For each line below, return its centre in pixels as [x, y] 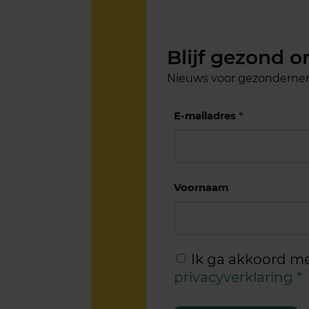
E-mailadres [206, 116]
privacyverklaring [233, 277]
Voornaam [201, 187]
